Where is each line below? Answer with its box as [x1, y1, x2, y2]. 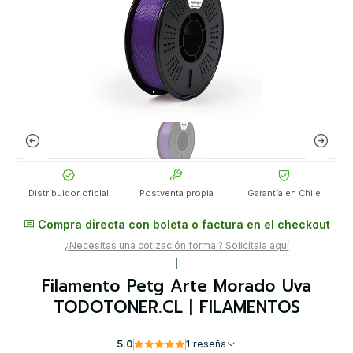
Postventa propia [139, 188, 214, 199]
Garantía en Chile [247, 188, 321, 199]
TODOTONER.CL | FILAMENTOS [53, 295, 300, 321]
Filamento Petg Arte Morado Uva [42, 273, 311, 299]
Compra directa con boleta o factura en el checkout [34, 217, 330, 232]
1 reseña [193, 338, 226, 351]
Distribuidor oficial [28, 188, 110, 199]
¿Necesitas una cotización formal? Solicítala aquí [64, 240, 289, 252]
